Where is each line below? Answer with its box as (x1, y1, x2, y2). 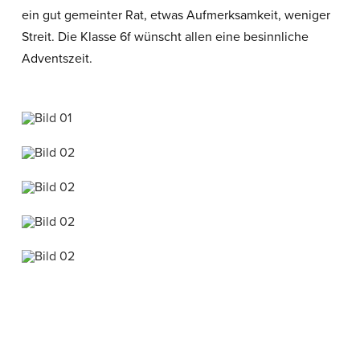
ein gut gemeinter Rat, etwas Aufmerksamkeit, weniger (21, 6, 330, 23)
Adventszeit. (21, 50, 92, 67)
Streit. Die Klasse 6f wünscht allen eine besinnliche (21, 28, 309, 45)
